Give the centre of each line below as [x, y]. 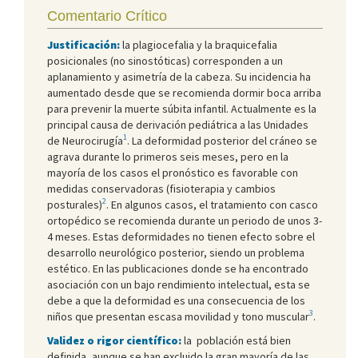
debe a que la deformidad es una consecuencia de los [176, 300]
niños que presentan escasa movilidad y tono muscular [178, 316]
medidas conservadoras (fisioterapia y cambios [161, 188]
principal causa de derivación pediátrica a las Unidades [178, 124]
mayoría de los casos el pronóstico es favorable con [173, 172]
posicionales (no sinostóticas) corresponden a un [165, 60]
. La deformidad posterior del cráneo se [222, 140]
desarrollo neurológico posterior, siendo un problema [176, 252]
